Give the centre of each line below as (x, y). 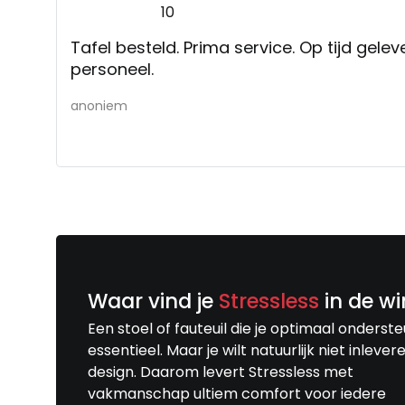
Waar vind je (153, 301)
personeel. (112, 69)
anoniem (99, 105)
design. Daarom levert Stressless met (221, 372)
